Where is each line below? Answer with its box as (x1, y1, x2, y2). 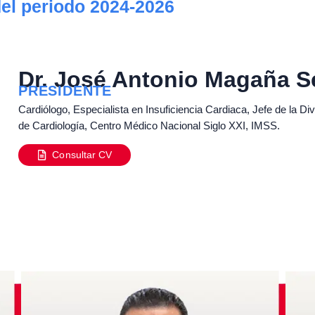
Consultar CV (52, 148, 112, 160)
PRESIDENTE (18, 83, 112, 99)
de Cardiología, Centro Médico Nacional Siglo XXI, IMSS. (18, 120, 280, 132)
